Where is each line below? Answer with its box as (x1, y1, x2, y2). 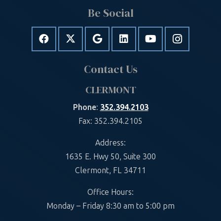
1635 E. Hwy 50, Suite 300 (65, 152, 156, 162)
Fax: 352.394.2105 (78, 116, 143, 126)
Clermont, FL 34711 (75, 166, 146, 176)
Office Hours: (87, 187, 134, 197)
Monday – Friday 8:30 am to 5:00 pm (46, 201, 175, 211)
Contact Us (83, 62, 138, 77)
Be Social (87, 5, 134, 21)
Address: (95, 138, 126, 148)
